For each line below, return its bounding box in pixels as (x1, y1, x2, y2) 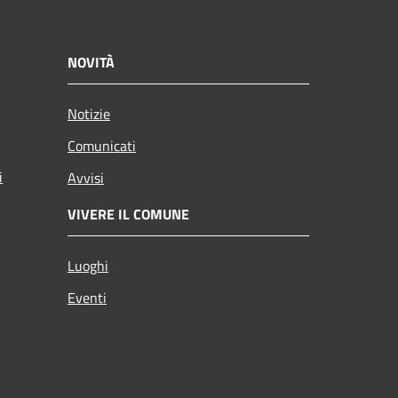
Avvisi (68, 166, 104, 188)
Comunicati (68, 134, 136, 156)
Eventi (68, 286, 107, 308)
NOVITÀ (68, 51, 115, 73)
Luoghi (68, 254, 108, 276)
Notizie (68, 102, 110, 124)
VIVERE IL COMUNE (68, 203, 189, 225)
